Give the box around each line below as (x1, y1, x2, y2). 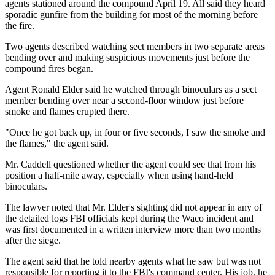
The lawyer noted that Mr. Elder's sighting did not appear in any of (5, 201, 262, 212)
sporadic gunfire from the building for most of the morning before (5, 9, 258, 20)
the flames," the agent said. (5, 137, 109, 149)
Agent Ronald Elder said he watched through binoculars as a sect (5, 83, 257, 95)
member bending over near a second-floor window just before (5, 95, 244, 106)
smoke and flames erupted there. (5, 106, 130, 117)
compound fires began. (5, 63, 93, 74)
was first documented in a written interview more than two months (5, 223, 261, 234)
